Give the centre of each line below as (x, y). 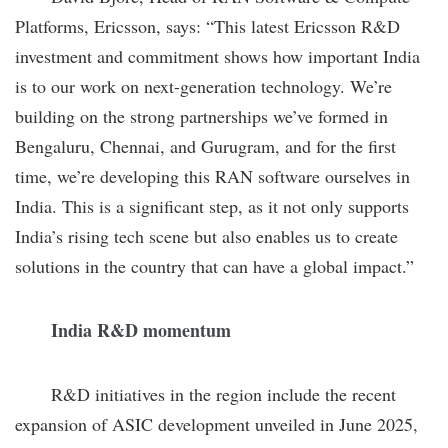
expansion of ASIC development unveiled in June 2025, (216, 423)
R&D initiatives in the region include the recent (205, 393)
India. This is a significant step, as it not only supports (212, 205)
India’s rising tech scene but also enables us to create (206, 235)
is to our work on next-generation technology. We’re (203, 85)
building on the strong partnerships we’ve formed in (201, 115)
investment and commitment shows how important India (217, 55)
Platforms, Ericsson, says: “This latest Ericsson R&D (207, 25)
